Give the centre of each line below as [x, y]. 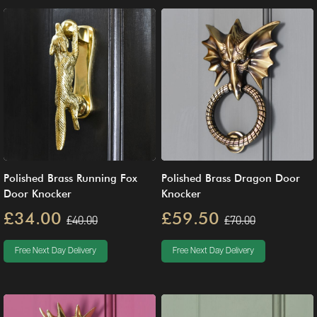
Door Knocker [38, 194]
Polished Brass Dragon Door [231, 178]
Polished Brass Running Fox [70, 178]
